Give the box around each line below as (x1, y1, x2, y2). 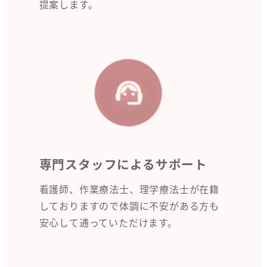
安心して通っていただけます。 (39, 215, 178, 229)
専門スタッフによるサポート (39, 155, 207, 173)
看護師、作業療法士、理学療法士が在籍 (39, 181, 219, 196)
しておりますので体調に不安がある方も (39, 198, 219, 213)
